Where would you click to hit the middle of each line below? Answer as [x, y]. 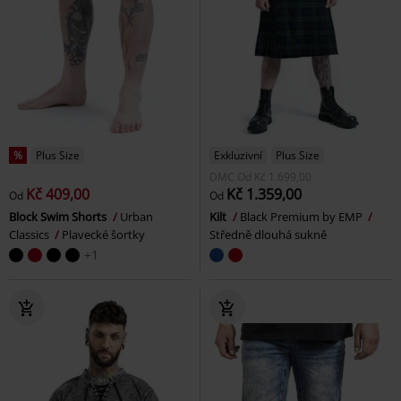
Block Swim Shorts [59, 217]
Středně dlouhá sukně [268, 235]
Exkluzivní [238, 156]
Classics [30, 235]
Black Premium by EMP [303, 217]
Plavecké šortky [103, 235]
